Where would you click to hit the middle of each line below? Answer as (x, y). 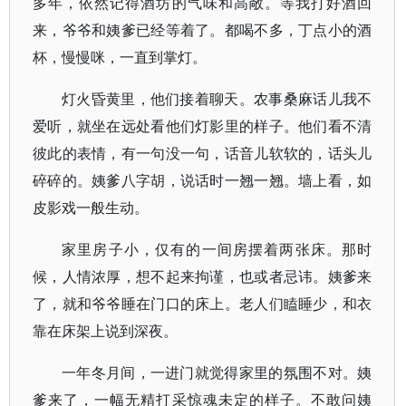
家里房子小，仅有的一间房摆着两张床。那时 (217, 249)
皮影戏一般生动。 (91, 208)
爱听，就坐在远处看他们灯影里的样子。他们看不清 (203, 126)
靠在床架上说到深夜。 (105, 331)
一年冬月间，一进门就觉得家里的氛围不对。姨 (217, 372)
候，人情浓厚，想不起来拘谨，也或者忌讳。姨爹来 (203, 276)
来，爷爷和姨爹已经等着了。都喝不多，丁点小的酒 (203, 30)
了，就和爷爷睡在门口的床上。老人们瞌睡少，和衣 (203, 304)
